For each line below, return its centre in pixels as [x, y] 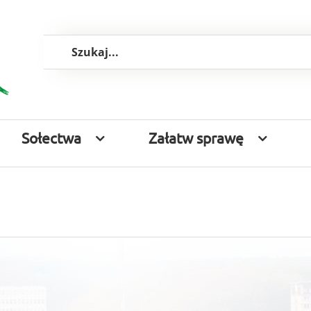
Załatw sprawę [196, 137]
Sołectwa [52, 137]
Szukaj [55, 42]
